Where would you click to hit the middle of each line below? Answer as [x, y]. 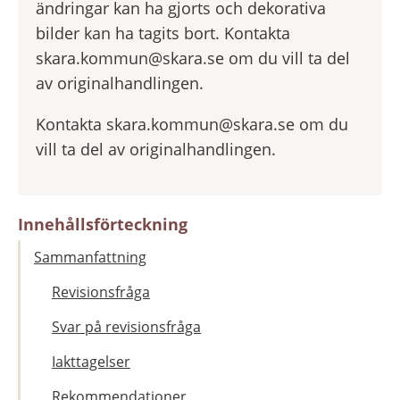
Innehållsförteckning [103, 224]
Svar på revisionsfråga [126, 327]
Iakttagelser [91, 362]
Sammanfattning [90, 258]
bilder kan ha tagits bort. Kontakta [163, 33]
